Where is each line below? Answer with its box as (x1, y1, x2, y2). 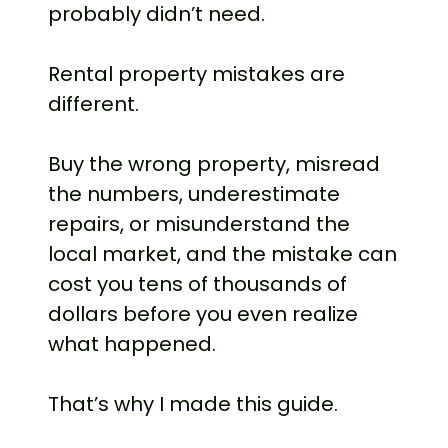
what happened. (48, 330, 216, 359)
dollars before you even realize (48, 300, 358, 329)
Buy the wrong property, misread (48, 150, 380, 179)
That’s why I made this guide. (48, 390, 338, 419)
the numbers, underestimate (48, 180, 340, 209)
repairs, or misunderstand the (48, 210, 350, 239)
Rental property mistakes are (48, 60, 345, 89)
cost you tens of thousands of (48, 270, 347, 299)
